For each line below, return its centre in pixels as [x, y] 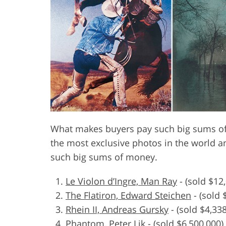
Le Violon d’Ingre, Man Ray [121, 181]
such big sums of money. [104, 157]
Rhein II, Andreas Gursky [117, 209]
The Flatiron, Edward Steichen [128, 195]
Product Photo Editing [142, 18]
